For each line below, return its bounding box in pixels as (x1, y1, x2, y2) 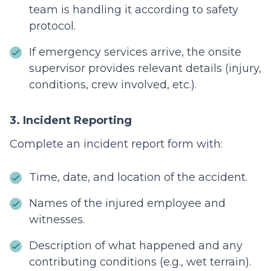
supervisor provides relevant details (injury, (29, 62, 261, 76)
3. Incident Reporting (10, 114, 132, 128)
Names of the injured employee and (29, 197, 226, 211)
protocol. (29, 19, 76, 33)
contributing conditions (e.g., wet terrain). (29, 255, 251, 269)
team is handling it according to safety (29, 3, 238, 17)
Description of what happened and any (29, 239, 243, 253)
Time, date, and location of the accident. (29, 171, 247, 184)
